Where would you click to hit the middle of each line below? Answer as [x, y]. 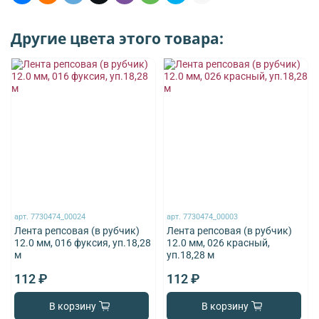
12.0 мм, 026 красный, [219, 242]
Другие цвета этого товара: [117, 38]
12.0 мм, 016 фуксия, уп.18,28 [83, 242]
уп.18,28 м [191, 255]
